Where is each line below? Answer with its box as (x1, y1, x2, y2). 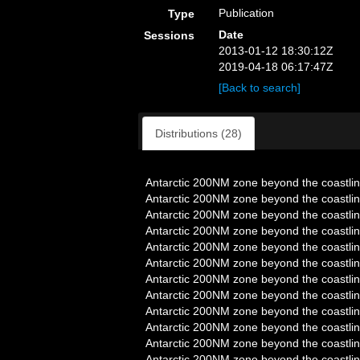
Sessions (144, 29, 195, 42)
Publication (219, 6, 275, 19)
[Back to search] (219, 81, 301, 94)
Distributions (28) (155, 127, 242, 140)
